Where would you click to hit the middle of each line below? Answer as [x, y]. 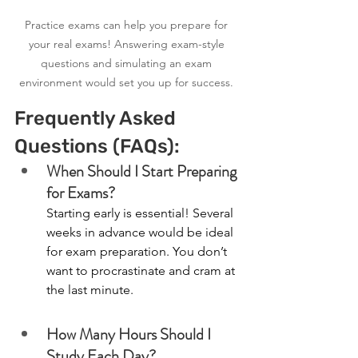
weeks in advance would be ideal [141, 232]
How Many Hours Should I [130, 334]
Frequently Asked [97, 118]
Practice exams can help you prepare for [128, 24]
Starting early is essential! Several [141, 213]
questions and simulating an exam [128, 63]
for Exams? [81, 193]
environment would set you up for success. [128, 82]
